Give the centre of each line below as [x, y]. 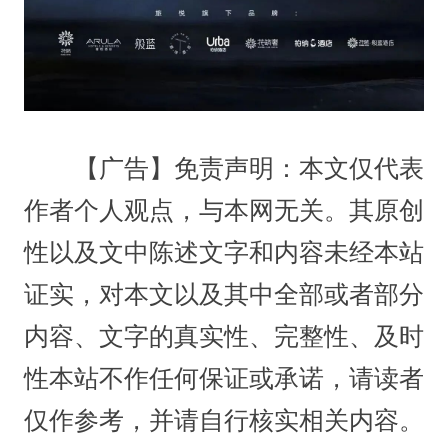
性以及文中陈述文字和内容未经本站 [224, 253]
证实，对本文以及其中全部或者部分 [224, 295]
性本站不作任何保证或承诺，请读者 [224, 379]
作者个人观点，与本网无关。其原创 [224, 211]
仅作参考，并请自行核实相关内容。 [223, 421]
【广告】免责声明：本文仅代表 [224, 169]
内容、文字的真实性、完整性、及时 [224, 337]
